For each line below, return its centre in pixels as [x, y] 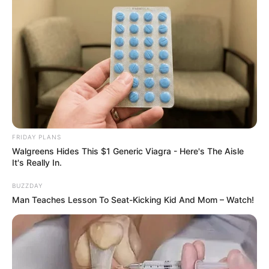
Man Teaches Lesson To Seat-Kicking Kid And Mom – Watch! [133, 199]
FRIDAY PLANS [37, 137]
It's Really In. [37, 162]
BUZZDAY [27, 185]
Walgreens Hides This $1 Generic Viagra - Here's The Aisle [128, 151]
